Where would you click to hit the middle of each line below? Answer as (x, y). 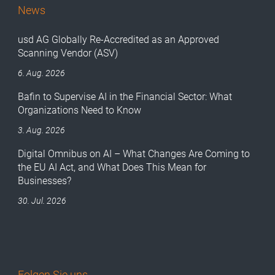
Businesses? (45, 180)
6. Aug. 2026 (42, 73)
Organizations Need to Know (80, 110)
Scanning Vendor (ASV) (68, 53)
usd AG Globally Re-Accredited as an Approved (119, 39)
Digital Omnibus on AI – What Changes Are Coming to (134, 153)
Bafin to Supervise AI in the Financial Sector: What (125, 96)
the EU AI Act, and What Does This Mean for (112, 167)
